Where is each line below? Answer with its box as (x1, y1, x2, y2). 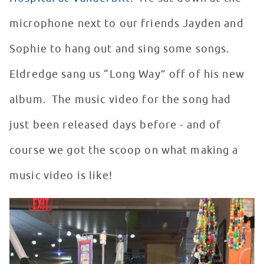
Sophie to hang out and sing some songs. (9, 42, 233, 56)
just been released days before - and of (9, 118, 222, 132)
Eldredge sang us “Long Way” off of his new (9, 68, 245, 81)
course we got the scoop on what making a (9, 144, 239, 157)
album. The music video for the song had (9, 93, 232, 107)
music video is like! (9, 169, 113, 183)
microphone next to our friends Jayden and (9, 17, 244, 31)
